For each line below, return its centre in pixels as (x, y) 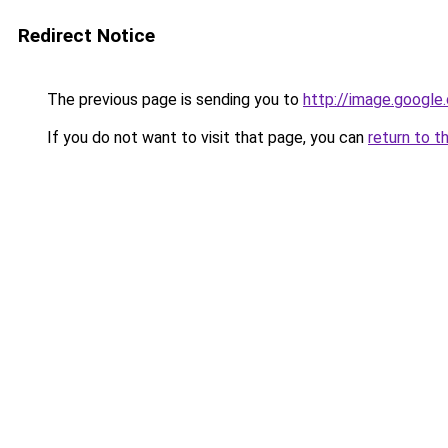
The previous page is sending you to (173, 99)
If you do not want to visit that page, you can (205, 137)
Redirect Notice (86, 35)
